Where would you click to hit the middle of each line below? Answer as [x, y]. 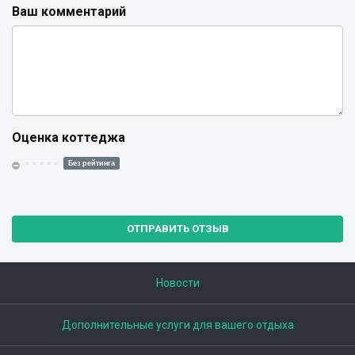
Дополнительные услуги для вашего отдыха [177, 325]
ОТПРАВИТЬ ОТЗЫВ [177, 229]
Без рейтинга [91, 163]
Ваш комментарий [69, 12]
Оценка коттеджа [69, 138]
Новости [177, 283]
